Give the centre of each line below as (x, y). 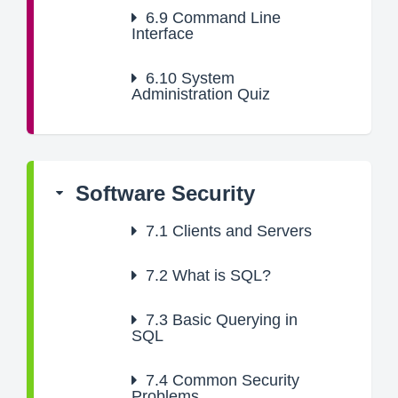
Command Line (224, 18)
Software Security (165, 193)
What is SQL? (219, 275)
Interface (163, 34)
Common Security (234, 380)
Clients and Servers (240, 231)
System (206, 78)
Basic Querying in (233, 320)
